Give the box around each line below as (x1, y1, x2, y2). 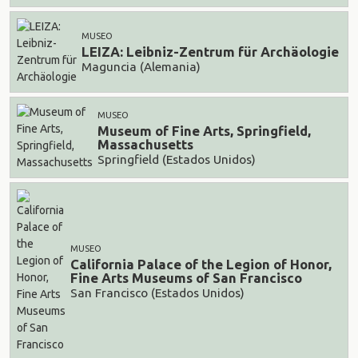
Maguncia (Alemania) (82, 59, 201, 74)
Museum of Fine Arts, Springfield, (97, 123, 311, 139)
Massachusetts (97, 137, 193, 153)
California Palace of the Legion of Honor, (70, 257, 332, 272)
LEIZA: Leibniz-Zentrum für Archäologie (82, 44, 339, 60)
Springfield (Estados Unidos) (97, 152, 256, 166)
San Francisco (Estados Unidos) (70, 285, 245, 300)
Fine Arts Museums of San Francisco (70, 270, 302, 286)
